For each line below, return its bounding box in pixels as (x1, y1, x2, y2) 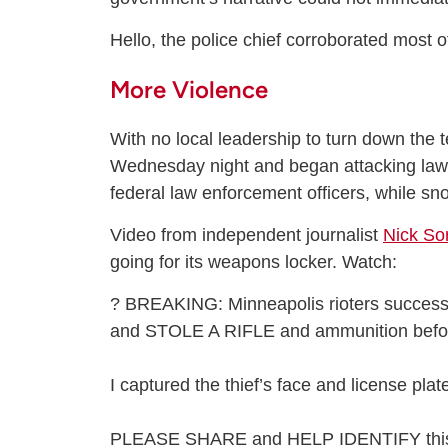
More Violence (110, 75, 268, 105)
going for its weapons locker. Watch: (110, 252, 397, 273)
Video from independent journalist (110, 225, 383, 246)
